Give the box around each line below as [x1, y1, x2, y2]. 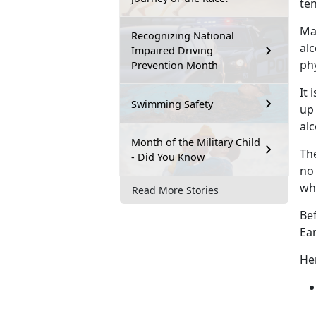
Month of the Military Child [131, 135, 260, 150]
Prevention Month [131, 59, 218, 73]
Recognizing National [131, 29, 234, 43]
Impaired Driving [131, 44, 213, 58]
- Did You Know [131, 150, 205, 164]
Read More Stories [132, 183, 219, 197]
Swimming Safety [131, 97, 213, 111]
